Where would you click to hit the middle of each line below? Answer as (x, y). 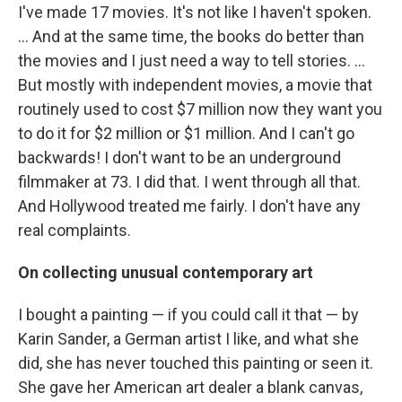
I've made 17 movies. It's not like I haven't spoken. (195, 13)
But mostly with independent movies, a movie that (195, 85)
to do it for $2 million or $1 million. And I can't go (186, 134)
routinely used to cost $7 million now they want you (200, 109)
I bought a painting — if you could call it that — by (188, 315)
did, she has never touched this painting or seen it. (196, 363)
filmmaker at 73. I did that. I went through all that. (189, 182)
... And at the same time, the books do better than (191, 37)
